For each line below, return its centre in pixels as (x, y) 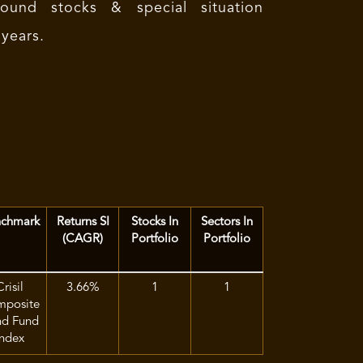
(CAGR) (83, 239)
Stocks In (155, 222)
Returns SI (83, 222)
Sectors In (227, 222)
